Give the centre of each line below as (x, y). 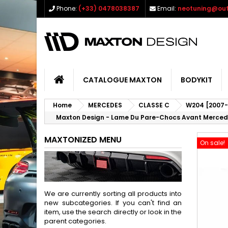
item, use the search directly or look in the (113, 212)
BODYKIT (196, 80)
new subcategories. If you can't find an (113, 203)
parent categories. (75, 221)
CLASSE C (154, 105)
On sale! (212, 143)
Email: (167, 8)
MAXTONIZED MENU (83, 140)
